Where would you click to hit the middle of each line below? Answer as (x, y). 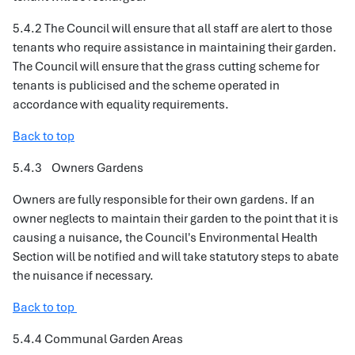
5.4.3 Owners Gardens (78, 168)
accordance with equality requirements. (121, 105)
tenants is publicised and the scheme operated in (146, 86)
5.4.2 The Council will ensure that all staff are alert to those (172, 29)
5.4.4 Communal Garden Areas (98, 339)
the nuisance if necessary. (83, 276)
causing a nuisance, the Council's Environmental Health (165, 238)
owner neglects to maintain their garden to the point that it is (176, 219)
